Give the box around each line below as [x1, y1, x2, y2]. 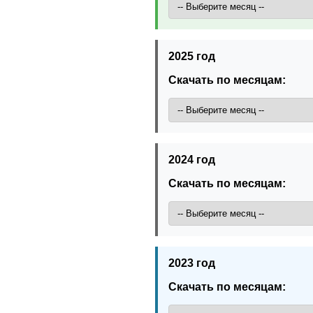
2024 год [168, 153, 215, 166]
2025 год [168, 50, 215, 62]
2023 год [168, 256, 215, 269]
